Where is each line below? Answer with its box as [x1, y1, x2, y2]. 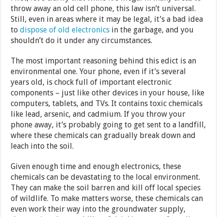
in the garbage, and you [109, 25, 194, 35]
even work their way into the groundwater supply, [11, 204, 186, 214]
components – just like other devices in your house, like [11, 88, 205, 98]
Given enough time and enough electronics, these [11, 162, 182, 171]
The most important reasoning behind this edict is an [11, 56, 197, 66]
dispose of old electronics [20, 25, 110, 35]
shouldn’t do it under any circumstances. [11, 36, 153, 46]
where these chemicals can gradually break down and [11, 131, 196, 140]
